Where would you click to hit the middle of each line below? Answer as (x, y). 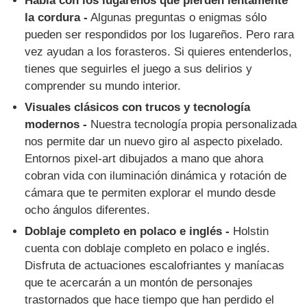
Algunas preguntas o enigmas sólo (177, 18)
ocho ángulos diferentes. (88, 210)
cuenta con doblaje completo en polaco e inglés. (148, 248)
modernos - (56, 125)
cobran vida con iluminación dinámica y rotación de (156, 176)
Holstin (249, 231)
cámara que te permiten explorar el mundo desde (150, 193)
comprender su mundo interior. (103, 86)
